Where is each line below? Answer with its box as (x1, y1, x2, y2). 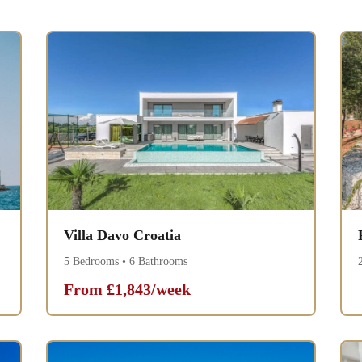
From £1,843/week (64, 280, 192, 299)
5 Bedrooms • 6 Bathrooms (64, 255, 188, 268)
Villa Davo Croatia (64, 227, 182, 244)
